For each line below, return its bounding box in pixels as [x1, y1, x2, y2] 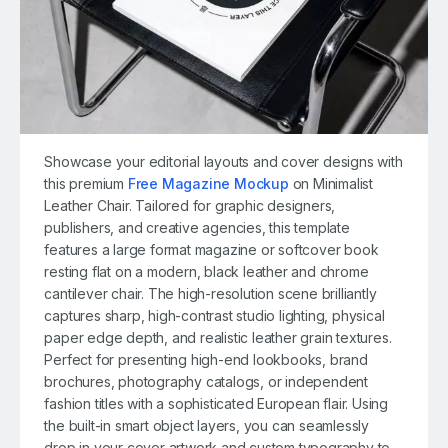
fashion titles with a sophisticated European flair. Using [44, 394, 389, 412]
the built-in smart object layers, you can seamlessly [44, 416, 370, 434]
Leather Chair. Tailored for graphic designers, [44, 196, 336, 214]
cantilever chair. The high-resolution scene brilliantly [44, 284, 377, 302]
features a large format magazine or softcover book [44, 240, 379, 258]
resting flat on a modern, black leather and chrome [44, 262, 369, 280]
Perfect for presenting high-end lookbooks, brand [44, 350, 368, 368]
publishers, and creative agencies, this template [44, 218, 350, 236]
